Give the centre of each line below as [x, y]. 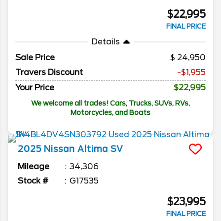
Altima [93, 149]
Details [106, 42]
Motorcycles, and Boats [110, 113]
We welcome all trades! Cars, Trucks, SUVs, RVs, [110, 103]
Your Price [35, 88]
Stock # [33, 181]
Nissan [59, 149]
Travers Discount [49, 73]
